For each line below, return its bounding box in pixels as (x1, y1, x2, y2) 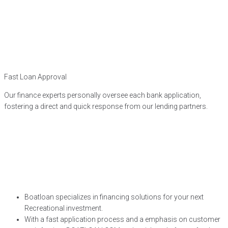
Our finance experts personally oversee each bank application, (4, 91, 201, 99)
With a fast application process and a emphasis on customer (24, 215, 220, 223)
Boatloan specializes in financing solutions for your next (24, 193, 204, 201)
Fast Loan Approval (4, 73, 67, 81)
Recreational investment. (24, 204, 103, 212)
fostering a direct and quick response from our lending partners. (4, 102, 208, 110)
